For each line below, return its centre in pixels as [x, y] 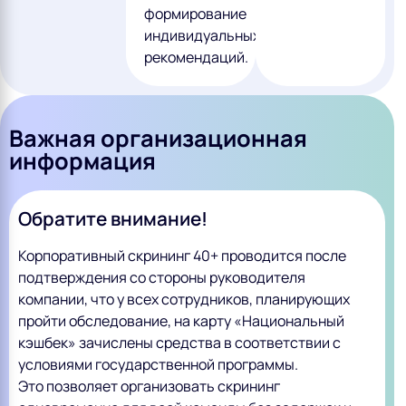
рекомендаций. [196, 57]
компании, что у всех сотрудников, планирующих [184, 299]
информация [82, 160]
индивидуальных [202, 35]
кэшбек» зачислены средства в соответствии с [179, 342]
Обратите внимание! [113, 218]
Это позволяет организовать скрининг [149, 386]
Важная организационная [158, 138]
